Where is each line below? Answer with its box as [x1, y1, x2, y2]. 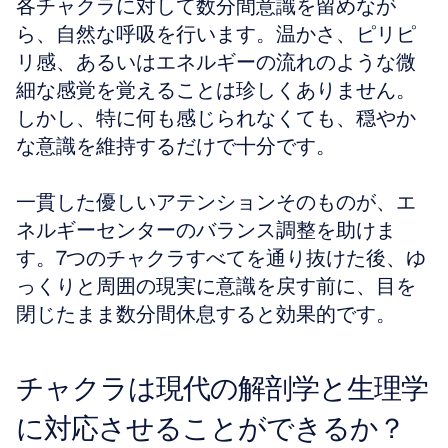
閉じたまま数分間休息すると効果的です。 [16, 301, 396, 327]
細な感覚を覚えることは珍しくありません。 [16, 77, 416, 103]
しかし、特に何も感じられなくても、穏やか [16, 105, 416, 131]
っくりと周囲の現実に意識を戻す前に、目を [16, 273, 416, 299]
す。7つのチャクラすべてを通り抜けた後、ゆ [16, 245, 426, 271]
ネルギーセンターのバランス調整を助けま [16, 217, 396, 243]
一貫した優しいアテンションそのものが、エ [16, 189, 416, 215]
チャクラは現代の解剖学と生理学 [16, 370, 428, 406]
